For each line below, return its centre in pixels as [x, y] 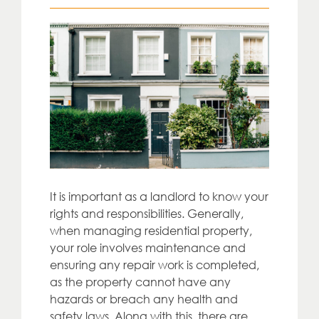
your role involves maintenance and [148, 248]
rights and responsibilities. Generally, [147, 214]
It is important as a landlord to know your [159, 197]
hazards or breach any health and [144, 299]
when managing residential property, [151, 231]
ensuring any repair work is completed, [155, 265]
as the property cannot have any [140, 282]
